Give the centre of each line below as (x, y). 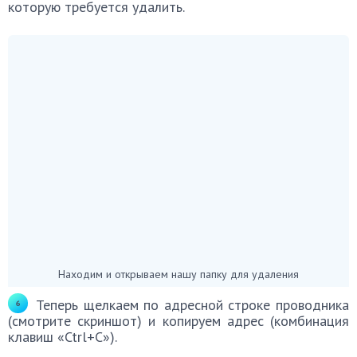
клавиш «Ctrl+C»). (63, 336)
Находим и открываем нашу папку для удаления (178, 273)
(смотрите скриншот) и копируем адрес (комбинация (178, 320)
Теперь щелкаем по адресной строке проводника (192, 304)
